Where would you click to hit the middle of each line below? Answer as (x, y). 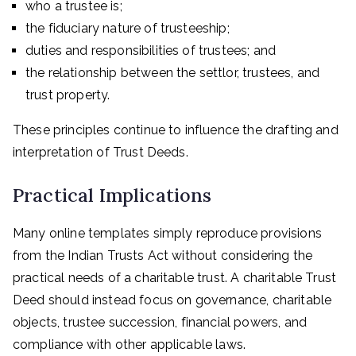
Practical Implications (112, 195)
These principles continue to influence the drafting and (176, 130)
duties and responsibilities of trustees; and (151, 50)
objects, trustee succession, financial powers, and (160, 322)
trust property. (68, 95)
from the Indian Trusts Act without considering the (163, 255)
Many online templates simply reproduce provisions (167, 233)
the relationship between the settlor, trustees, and (173, 73)
